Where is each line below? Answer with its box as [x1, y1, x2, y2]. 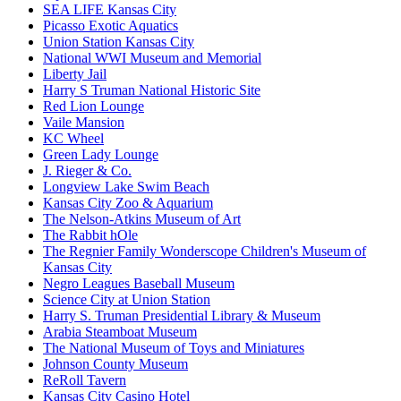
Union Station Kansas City [43, 34, 194, 50]
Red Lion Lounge [43, 98, 144, 115]
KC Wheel [43, 131, 104, 147]
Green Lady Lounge [43, 147, 158, 163]
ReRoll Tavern [43, 372, 126, 388]
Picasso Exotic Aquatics [43, 18, 178, 34]
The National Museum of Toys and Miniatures [43, 340, 304, 356]
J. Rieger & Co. [43, 163, 132, 179]
